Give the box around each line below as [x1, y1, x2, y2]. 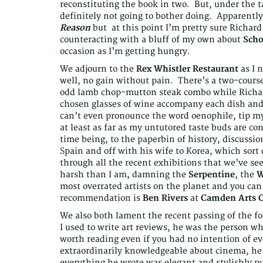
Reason [60, 23, 90, 33]
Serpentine [188, 170, 235, 180]
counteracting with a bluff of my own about [60, 35, 243, 45]
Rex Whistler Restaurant [136, 64, 238, 75]
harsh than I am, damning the [60, 170, 188, 180]
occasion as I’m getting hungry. [60, 46, 190, 57]
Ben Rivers [143, 193, 188, 204]
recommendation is [60, 193, 143, 204]
